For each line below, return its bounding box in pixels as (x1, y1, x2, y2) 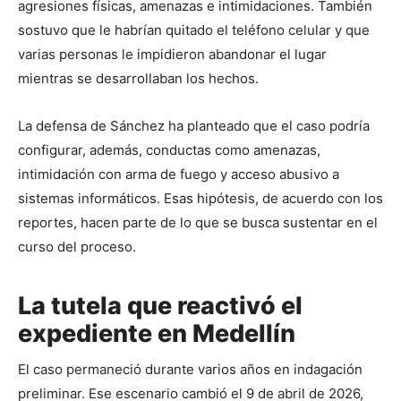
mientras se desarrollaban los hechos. (18, 70, 259, 88)
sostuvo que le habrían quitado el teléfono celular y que (18, 21, 370, 39)
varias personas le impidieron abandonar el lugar (18, 46, 327, 64)
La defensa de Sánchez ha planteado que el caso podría (18, 117, 370, 135)
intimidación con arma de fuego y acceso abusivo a (18, 166, 339, 183)
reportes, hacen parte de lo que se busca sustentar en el (18, 214, 378, 232)
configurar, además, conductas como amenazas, (18, 141, 320, 159)
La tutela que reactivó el (18, 290, 303, 320)
